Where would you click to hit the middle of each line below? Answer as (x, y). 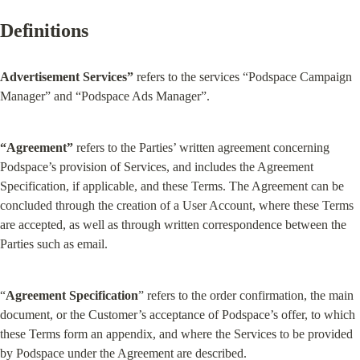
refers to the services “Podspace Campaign (243, 77)
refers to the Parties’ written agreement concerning (201, 147)
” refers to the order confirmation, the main (246, 295)
